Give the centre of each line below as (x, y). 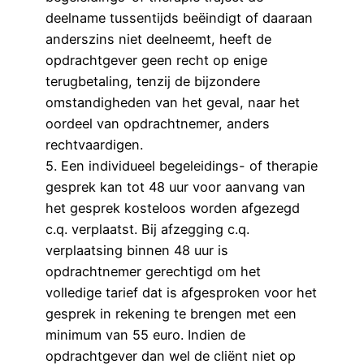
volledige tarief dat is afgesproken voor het (181, 292)
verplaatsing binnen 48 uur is (137, 250)
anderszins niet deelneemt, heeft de (158, 39)
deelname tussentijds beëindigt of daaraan (179, 17)
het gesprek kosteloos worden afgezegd (173, 208)
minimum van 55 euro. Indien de (145, 334)
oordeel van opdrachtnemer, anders (158, 123)
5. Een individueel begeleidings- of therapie (182, 165)
